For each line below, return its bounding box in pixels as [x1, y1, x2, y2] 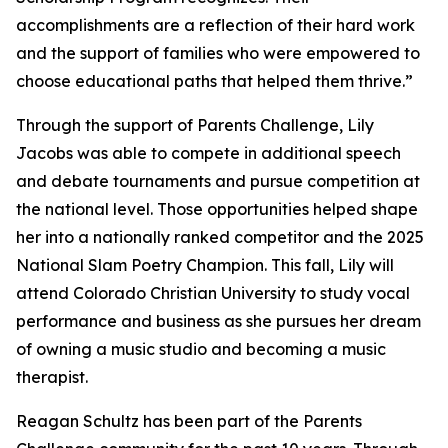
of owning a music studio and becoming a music [16, 339, 386, 360]
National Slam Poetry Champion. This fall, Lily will [16, 255, 394, 276]
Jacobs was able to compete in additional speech [16, 143, 401, 164]
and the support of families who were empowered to [16, 43, 420, 64]
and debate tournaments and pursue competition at [16, 171, 420, 192]
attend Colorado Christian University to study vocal [16, 283, 410, 304]
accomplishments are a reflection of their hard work [16, 15, 415, 36]
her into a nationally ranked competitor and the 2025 [16, 227, 424, 248]
